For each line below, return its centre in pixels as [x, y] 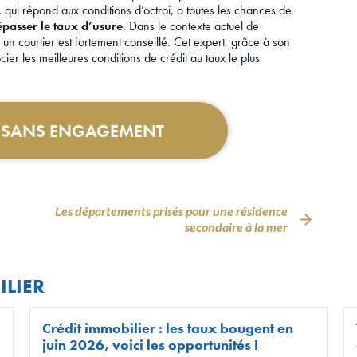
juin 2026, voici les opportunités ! [151, 345]
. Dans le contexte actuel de [191, 26]
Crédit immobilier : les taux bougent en [168, 328]
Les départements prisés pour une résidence [171, 211]
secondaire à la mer [236, 227]
